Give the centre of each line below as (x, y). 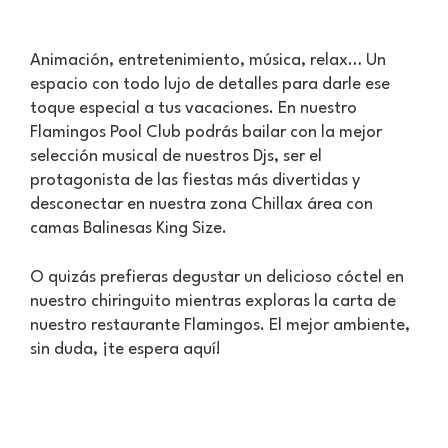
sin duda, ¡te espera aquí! (125, 349)
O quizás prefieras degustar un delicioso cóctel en (217, 277)
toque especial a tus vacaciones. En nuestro (193, 108)
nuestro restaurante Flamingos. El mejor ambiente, (220, 325)
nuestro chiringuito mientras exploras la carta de (213, 301)
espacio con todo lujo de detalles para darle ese (210, 84)
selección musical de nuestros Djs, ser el (176, 156)
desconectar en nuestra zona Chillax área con (201, 204)
